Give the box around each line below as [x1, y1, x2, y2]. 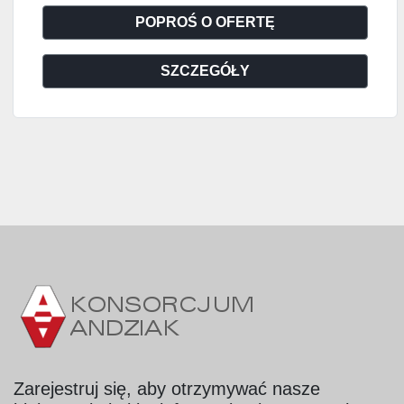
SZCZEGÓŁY [161, 63, 251, 78]
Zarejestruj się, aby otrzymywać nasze [14, 379, 320, 399]
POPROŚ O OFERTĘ [135, 14, 276, 30]
